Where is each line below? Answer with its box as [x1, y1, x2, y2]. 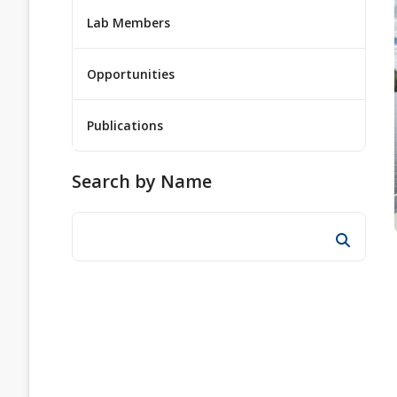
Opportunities [87, 65, 175, 82]
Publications [87, 116, 163, 134]
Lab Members [87, 14, 170, 32]
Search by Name [72, 168, 212, 193]
